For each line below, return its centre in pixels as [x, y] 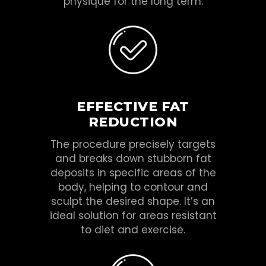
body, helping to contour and [133, 187]
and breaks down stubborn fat [133, 158]
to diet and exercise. [133, 229]
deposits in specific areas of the [133, 172]
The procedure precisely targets [133, 144]
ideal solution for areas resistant [133, 215]
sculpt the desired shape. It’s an [133, 201]
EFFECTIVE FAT [133, 106]
